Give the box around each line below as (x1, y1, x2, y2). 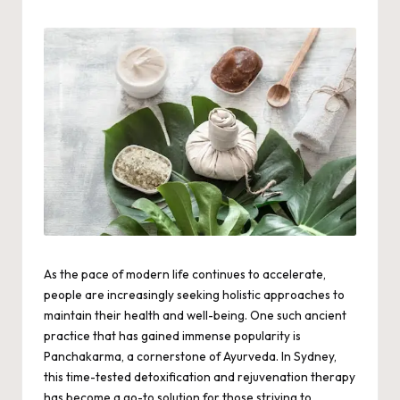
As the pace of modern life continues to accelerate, (44, 266, 326, 283)
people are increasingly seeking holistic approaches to (44, 287, 345, 304)
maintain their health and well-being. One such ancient (44, 307, 346, 324)
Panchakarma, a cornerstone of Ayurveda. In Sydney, (44, 348, 337, 365)
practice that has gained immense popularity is (44, 328, 301, 345)
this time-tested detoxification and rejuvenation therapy (44, 369, 355, 386)
